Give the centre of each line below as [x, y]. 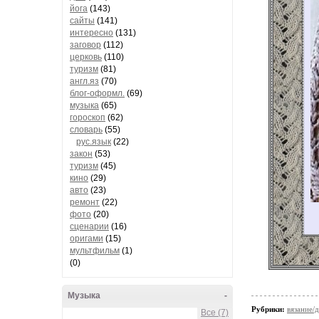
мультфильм [95, 251]
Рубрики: [269, 309]
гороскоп [88, 117]
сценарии [89, 226]
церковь [86, 57]
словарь [86, 130]
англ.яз [84, 81]
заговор [85, 45]
